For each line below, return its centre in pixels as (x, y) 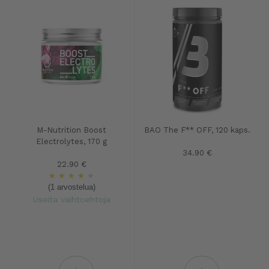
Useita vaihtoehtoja (71, 199)
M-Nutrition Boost (71, 130)
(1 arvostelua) (71, 187)
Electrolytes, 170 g (71, 141)
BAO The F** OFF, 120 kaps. (197, 130)
